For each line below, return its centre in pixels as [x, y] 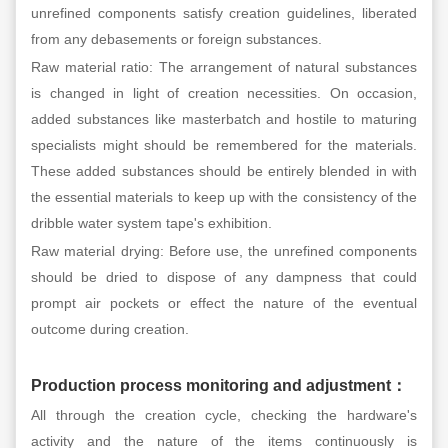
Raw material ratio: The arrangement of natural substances [224, 66]
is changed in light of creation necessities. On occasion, [224, 92]
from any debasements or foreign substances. [176, 38]
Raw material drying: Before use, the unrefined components [224, 250]
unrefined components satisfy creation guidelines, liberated [224, 12]
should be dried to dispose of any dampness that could [224, 276]
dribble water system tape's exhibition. [151, 222]
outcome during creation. [110, 328]
